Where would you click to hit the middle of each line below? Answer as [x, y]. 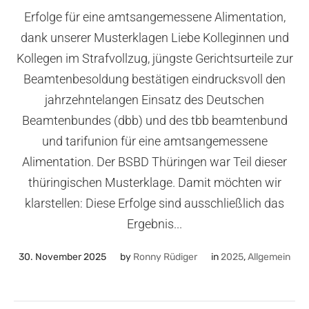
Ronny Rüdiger [165, 257]
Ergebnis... [154, 223]
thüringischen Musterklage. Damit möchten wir [154, 182]
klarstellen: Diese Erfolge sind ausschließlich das [154, 203]
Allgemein [269, 257]
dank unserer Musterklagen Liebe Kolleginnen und [154, 37]
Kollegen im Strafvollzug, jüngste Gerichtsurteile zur [154, 58]
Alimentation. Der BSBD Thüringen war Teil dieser [154, 161]
